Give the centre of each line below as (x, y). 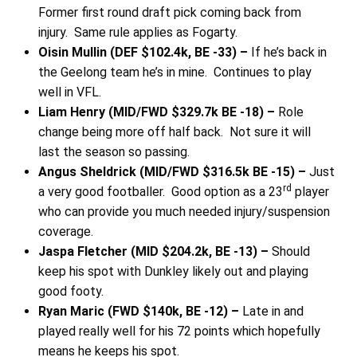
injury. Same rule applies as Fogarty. (137, 33)
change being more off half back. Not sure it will (174, 132)
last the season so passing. (114, 152)
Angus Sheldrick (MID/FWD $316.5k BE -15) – (173, 172)
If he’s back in (288, 53)
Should (290, 252)
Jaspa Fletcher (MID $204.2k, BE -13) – (155, 252)
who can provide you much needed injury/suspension (184, 212)
